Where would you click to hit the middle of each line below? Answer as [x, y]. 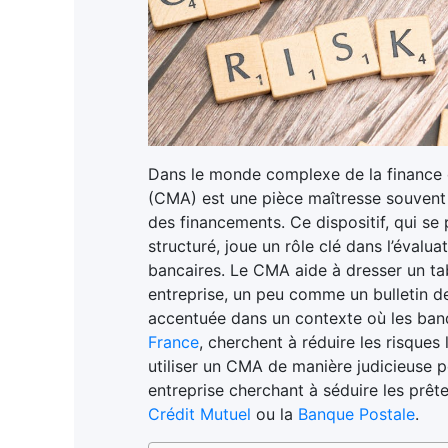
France [173, 341]
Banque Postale [356, 413]
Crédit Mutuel [199, 413]
